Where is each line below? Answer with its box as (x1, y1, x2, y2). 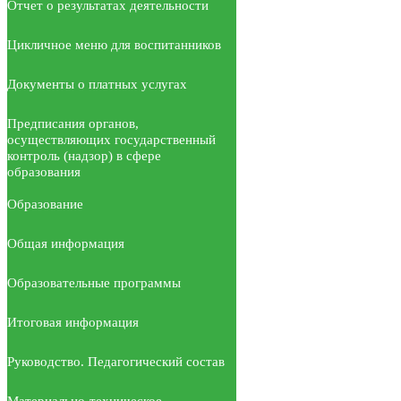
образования (7, 164, 81, 179)
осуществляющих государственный (7, 132, 216, 147)
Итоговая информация (7, 314, 139, 329)
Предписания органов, (7, 115, 139, 131)
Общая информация (7, 235, 124, 251)
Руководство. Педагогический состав (7, 354, 225, 369)
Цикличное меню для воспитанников (7, 37, 221, 52)
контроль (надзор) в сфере (7, 148, 161, 163)
